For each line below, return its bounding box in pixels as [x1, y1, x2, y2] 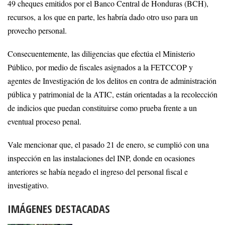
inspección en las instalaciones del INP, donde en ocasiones [8, 152, 195, 164]
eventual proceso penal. [8, 116, 81, 128]
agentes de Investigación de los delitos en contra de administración [8, 75, 216, 87]
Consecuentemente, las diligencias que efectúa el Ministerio [8, 48, 195, 60]
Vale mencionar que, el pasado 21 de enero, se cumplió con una [8, 139, 209, 150]
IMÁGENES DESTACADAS [8, 200, 110, 216]
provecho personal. [8, 25, 67, 37]
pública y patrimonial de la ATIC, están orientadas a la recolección [8, 89, 217, 100]
